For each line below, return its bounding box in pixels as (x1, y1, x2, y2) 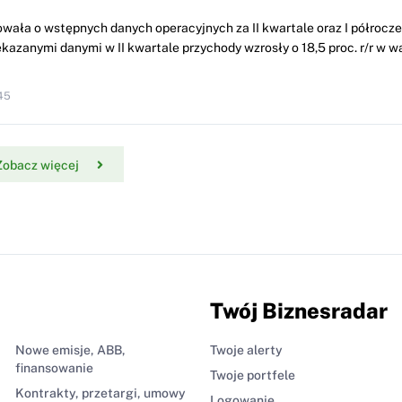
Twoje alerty (210, 343, 283, 358)
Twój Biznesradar (210, 298, 388, 324)
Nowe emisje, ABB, (14, 343, 126, 358)
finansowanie (14, 361, 93, 376)
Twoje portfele (210, 368, 295, 383)
